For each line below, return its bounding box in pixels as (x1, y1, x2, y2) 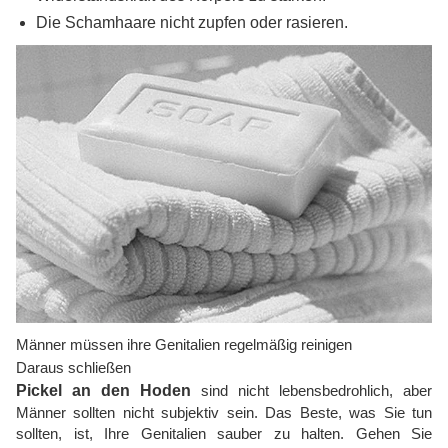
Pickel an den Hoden (16, 381, 191, 399)
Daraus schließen (16, 358, 131, 376)
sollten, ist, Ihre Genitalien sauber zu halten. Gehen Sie (16, 424, 432, 442)
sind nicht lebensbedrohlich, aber (191, 381, 432, 399)
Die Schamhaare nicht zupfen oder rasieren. (36, 14, 348, 32)
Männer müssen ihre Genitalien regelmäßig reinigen (16, 335, 352, 353)
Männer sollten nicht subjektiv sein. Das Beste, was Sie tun (16, 403, 432, 421)
